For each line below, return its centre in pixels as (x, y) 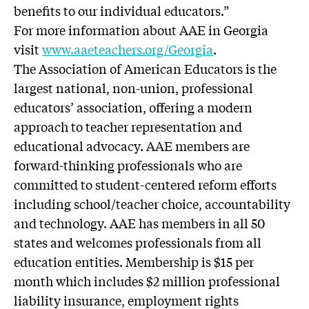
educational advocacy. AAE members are (132, 146)
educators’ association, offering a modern (133, 107)
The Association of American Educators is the (145, 68)
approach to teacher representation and (128, 126)
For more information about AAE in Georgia (141, 30)
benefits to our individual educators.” (121, 10)
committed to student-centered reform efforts (145, 184)
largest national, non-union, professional (133, 88)
